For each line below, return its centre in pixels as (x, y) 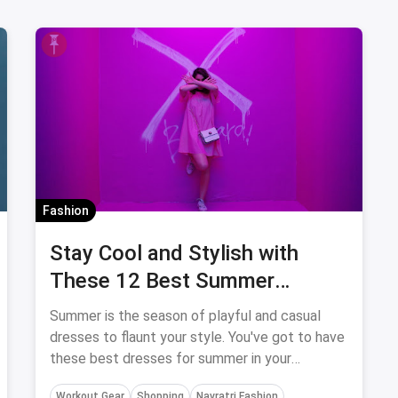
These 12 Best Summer (162, 281)
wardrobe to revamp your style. (147, 380)
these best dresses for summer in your (171, 358)
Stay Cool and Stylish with (174, 253)
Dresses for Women (145, 308)
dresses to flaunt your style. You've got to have (197, 337)
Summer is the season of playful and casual (185, 316)
